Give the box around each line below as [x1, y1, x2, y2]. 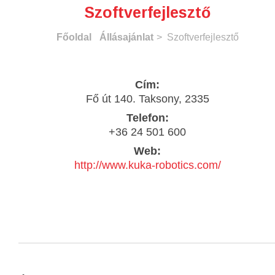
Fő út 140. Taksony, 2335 [85, 92, 209, 105]
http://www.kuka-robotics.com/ [74, 158, 221, 171]
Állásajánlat [99, 31, 153, 42]
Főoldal [56, 31, 91, 42]
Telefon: [126, 111, 169, 124]
